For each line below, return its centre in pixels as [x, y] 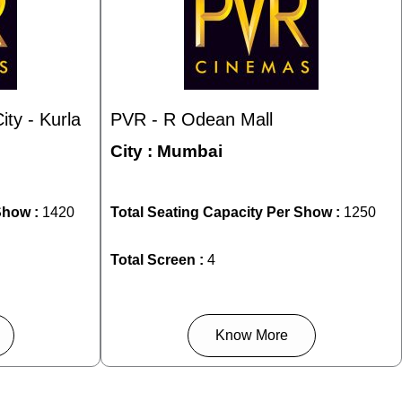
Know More [251, 335]
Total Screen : [157, 260]
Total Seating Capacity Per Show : [227, 212]
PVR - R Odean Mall [192, 119]
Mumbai [190, 151]
